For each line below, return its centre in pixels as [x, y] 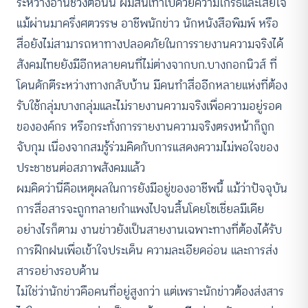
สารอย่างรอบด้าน [58, 271]
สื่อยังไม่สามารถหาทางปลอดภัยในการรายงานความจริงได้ [150, 44]
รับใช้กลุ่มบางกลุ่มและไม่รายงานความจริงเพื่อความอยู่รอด [149, 106]
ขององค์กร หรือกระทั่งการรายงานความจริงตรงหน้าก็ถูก [145, 126]
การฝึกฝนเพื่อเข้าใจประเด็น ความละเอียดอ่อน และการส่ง [147, 250]
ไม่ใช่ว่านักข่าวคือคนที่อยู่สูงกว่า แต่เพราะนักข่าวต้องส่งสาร [150, 291]
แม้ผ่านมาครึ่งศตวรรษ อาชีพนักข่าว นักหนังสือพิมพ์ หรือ [147, 23]
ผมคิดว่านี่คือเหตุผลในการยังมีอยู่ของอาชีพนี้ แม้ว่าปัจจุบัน [152, 188]
